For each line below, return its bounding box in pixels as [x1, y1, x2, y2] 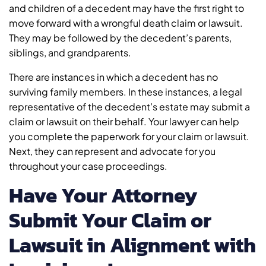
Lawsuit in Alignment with [9, 229, 256, 261]
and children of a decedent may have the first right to [9, 2, 244, 15]
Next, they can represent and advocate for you [9, 145, 216, 158]
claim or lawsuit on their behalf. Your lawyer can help [9, 115, 239, 128]
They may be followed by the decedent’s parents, [9, 31, 232, 45]
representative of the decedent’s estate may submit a [9, 100, 250, 113]
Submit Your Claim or [9, 204, 211, 236]
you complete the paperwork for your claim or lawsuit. [9, 130, 249, 143]
